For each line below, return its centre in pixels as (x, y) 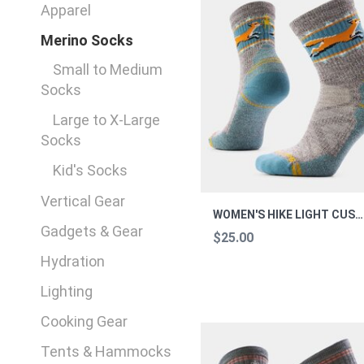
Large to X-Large (107, 119)
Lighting (67, 291)
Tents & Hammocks (106, 351)
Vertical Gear (83, 201)
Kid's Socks (91, 170)
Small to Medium (108, 69)
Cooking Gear (84, 321)
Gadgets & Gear (92, 231)
